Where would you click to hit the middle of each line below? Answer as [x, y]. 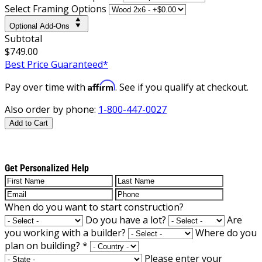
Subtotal [23, 38]
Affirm [101, 85]
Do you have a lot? [126, 220]
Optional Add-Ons [39, 26]
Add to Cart [29, 123]
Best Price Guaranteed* [56, 64]
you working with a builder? [65, 232]
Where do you [226, 232]
